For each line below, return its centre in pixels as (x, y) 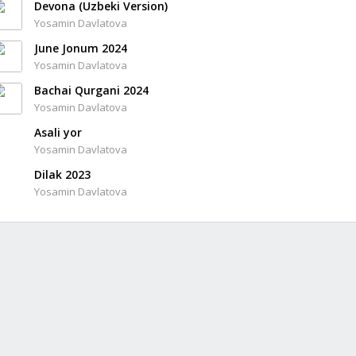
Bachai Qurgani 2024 (91, 90)
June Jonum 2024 (81, 48)
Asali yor (58, 132)
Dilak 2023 (62, 174)
